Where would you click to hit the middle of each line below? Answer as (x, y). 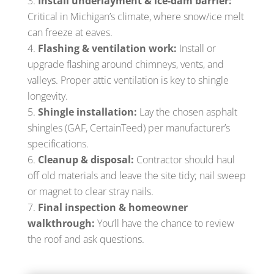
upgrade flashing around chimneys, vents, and (125, 64)
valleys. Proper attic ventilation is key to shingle (128, 80)
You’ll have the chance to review (164, 223)
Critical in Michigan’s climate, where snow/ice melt (135, 16)
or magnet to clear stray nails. (90, 191)
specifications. (58, 143)
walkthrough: (61, 223)
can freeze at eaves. (70, 32)
